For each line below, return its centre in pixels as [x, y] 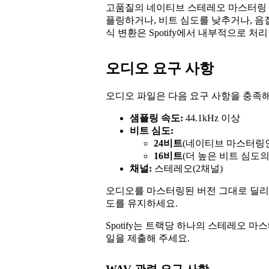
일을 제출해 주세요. [148, 238]
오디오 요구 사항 [160, 68]
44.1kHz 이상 [212, 118]
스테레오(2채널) [187, 168]
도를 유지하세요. [142, 203]
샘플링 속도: [156, 118]
